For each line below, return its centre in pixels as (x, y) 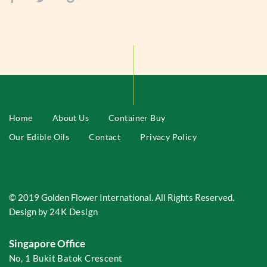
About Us (71, 118)
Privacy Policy (169, 137)
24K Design (74, 212)
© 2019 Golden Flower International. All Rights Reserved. (122, 197)
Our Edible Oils (39, 137)
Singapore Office (47, 244)
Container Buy (137, 118)
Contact (105, 137)
